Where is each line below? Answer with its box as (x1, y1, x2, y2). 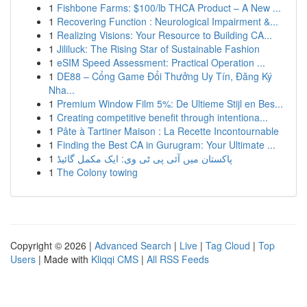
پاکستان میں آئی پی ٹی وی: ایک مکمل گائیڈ (57, 151, 232, 165)
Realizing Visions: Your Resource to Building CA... (57, 28, 272, 42)
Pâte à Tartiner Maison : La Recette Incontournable (57, 124, 279, 138)
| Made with (36, 252, 91, 266)
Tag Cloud (206, 238, 250, 252)
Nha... (49, 83, 75, 97)
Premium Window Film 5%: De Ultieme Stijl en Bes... (57, 97, 283, 110)
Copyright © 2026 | (10, 238, 95, 252)
